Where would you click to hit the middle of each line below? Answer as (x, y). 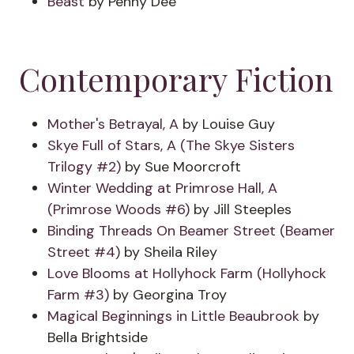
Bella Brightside (98, 337)
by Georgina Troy (168, 295)
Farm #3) (78, 295)
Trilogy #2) (84, 167)
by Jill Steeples (241, 209)
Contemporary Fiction (176, 79)
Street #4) (84, 252)
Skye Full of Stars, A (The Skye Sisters (171, 145)
